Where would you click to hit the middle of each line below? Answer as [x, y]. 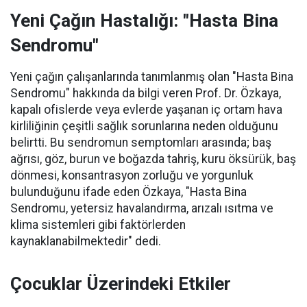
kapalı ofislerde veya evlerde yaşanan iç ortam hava [146, 110]
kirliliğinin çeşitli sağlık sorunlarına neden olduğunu [144, 126]
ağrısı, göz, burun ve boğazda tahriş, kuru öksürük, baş [153, 159]
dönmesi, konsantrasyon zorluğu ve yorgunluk [132, 175]
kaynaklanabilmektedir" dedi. [86, 241]
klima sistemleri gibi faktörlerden [98, 225]
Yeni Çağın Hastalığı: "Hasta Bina [144, 21]
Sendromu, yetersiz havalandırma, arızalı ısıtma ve [142, 208]
